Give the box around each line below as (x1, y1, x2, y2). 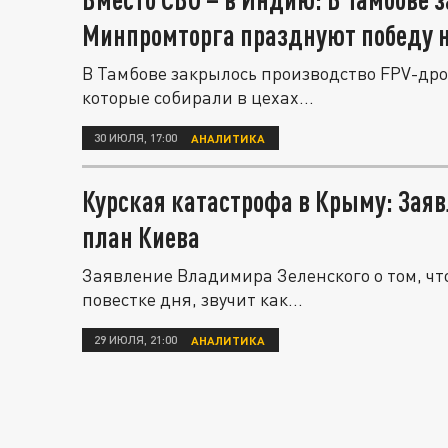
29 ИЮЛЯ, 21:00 (94, 332, 177, 347)
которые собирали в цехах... (82, 86, 314, 108)
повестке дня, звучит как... (82, 288, 303, 310)
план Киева (82, 220, 200, 254)
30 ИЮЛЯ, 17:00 (94, 130, 177, 145)
